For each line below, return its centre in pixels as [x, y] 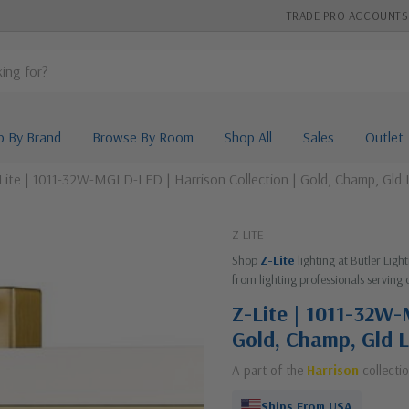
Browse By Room [142, 137]
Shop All [248, 137]
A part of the [269, 370]
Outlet [384, 137]
